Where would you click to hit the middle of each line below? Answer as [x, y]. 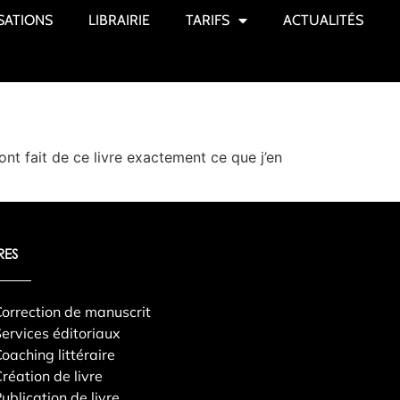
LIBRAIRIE [119, 20]
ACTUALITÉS [323, 20]
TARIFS [207, 20]
